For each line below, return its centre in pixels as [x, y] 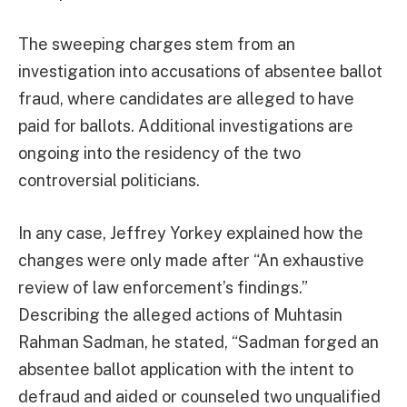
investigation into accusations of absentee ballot [200, 72]
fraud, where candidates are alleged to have [186, 99]
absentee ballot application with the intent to [186, 370]
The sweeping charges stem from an [157, 45]
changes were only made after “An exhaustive [191, 261]
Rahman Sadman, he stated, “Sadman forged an [199, 342]
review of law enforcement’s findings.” [163, 288]
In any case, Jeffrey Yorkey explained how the [191, 233]
